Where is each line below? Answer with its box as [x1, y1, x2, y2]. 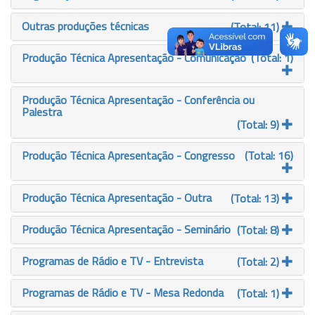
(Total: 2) [237, 253, 282, 270]
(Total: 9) [237, 116, 282, 133]
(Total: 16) [245, 147, 293, 164]
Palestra [22, 103, 62, 120]
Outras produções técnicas [22, 18, 149, 34]
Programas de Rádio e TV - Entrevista [22, 252, 203, 269]
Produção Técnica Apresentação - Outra [22, 189, 212, 206]
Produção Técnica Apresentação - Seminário [22, 221, 231, 238]
